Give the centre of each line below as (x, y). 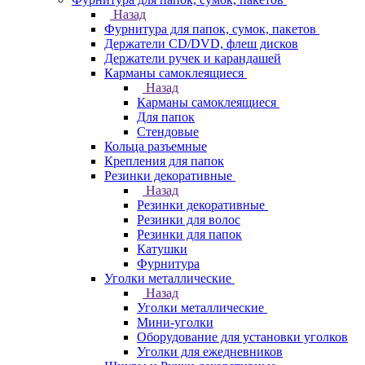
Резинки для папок (189, 234)
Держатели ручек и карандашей (193, 58)
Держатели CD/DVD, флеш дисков (201, 44)
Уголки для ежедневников (210, 352)
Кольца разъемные (156, 146)
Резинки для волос (189, 220)
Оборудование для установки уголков (242, 337)
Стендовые (168, 132)
